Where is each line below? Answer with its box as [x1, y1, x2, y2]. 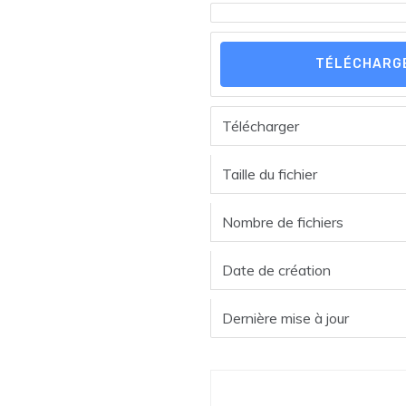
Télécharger [222, 116, 300, 135]
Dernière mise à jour [222, 308, 350, 327]
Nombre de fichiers [222, 212, 344, 231]
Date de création [222, 260, 332, 279]
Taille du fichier [222, 164, 318, 183]
